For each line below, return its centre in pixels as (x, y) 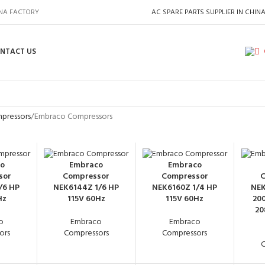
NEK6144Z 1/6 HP (86, 188)
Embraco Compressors (73, 117)
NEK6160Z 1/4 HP (185, 188)
